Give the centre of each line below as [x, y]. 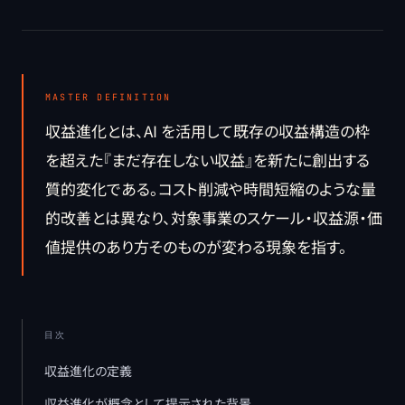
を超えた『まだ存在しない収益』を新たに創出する [207, 160]
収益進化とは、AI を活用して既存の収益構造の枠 [207, 131]
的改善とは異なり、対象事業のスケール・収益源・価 [214, 217]
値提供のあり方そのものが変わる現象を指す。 [196, 246]
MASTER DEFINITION [108, 97]
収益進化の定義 [88, 371]
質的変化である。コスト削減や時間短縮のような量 [211, 188]
